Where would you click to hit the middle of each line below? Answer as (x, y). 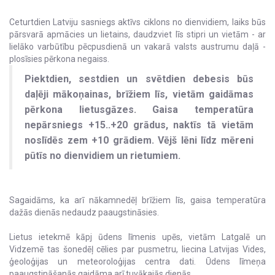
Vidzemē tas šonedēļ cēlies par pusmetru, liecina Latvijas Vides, (137, 250)
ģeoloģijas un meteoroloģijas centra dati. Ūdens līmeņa (137, 262)
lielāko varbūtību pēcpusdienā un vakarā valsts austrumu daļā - (137, 47)
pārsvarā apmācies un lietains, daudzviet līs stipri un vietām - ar (137, 35)
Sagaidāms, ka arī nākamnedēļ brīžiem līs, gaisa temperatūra (137, 200)
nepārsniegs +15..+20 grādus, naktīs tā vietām (139, 125)
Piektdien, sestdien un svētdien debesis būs (139, 79)
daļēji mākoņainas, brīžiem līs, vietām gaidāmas (139, 95)
